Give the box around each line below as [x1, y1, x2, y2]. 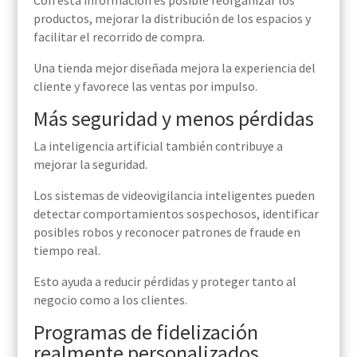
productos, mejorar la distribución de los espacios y [33, 10, 311, 27]
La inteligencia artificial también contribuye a [33, 138, 283, 155]
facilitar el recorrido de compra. [33, 29, 205, 45]
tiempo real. [33, 242, 100, 259]
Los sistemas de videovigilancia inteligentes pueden [33, 187, 315, 204]
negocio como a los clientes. [33, 292, 187, 308]
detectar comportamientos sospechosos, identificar [33, 206, 319, 222]
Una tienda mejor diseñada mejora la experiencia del [33, 60, 316, 76]
